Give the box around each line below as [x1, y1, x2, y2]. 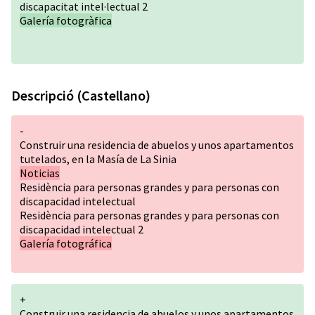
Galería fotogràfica [20, 13, 112, 27]
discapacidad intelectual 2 [20, 222, 143, 236]
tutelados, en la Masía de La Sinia [20, 152, 176, 166]
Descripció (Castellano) [11, 86, 150, 104]
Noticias [20, 166, 60, 180]
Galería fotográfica [20, 236, 112, 250]
